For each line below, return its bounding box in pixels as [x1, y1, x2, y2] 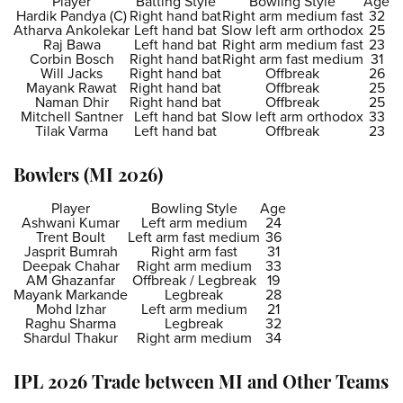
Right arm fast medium [221, 49, 363, 69]
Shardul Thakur [23, 327, 118, 348]
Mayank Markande [13, 284, 128, 305]
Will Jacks [40, 63, 103, 84]
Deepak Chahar [22, 255, 120, 276]
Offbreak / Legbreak [131, 270, 256, 291]
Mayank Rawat [26, 77, 117, 98]
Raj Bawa [42, 34, 101, 55]
